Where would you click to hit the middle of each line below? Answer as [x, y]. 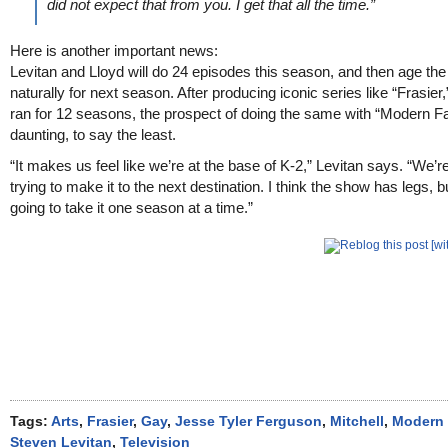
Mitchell [357, 421]
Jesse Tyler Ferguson [248, 421]
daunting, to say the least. [93, 134]
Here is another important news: [114, 50]
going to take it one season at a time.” [131, 207]
